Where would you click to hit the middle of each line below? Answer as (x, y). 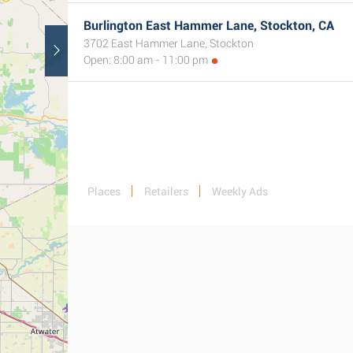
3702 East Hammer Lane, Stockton (169, 43)
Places (104, 191)
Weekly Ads (240, 191)
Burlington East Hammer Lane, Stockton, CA (209, 26)
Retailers (166, 191)
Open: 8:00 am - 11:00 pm (146, 60)
